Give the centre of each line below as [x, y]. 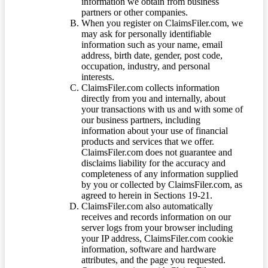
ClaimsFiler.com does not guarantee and [157, 152]
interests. [98, 77]
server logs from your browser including [157, 227]
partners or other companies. [135, 12]
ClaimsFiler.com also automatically [147, 206]
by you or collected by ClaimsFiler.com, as [162, 184]
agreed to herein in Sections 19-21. [147, 195]
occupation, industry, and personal [146, 66]
